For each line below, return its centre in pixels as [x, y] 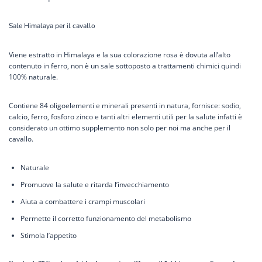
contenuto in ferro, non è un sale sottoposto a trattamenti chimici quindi [125, 65]
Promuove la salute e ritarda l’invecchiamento [95, 184]
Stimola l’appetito [49, 235]
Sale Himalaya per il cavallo [52, 25]
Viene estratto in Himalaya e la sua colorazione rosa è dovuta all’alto [120, 54]
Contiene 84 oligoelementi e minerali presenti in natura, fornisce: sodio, [125, 105]
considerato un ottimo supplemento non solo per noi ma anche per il [120, 127]
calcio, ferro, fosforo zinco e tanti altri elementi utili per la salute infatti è [125, 116]
